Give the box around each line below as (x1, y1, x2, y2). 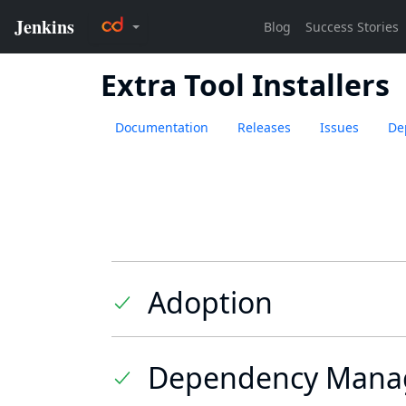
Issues (320, 119, 359, 136)
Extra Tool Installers (101, 65, 390, 104)
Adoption (148, 283, 273, 322)
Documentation (115, 119, 208, 136)
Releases (237, 119, 291, 136)
